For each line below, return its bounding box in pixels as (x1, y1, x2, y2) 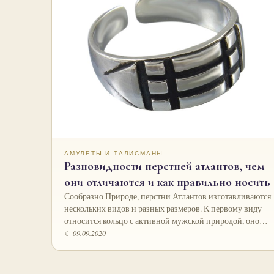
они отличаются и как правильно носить (64, 175, 270, 190)
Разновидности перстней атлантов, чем (64, 159, 264, 174)
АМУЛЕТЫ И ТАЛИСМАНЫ (64, 150, 164, 157)
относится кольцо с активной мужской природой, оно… (64, 215, 268, 227)
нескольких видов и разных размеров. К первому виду (64, 203, 262, 215)
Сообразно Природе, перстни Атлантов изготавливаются (64, 191, 271, 202)
